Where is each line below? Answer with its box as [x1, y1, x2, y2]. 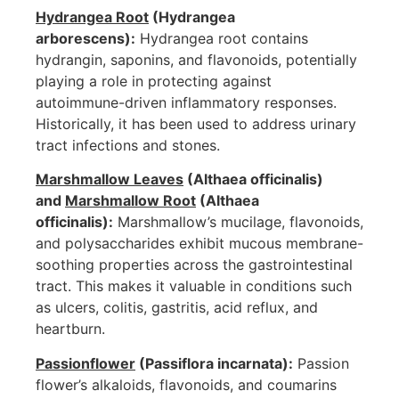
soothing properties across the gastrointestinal [36, 256, 353, 274]
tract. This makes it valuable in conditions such [36, 277, 352, 296]
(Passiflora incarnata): [135, 354, 293, 372]
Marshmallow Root [65, 191, 196, 210]
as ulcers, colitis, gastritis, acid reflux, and [36, 298, 318, 317]
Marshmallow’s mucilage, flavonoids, [113, 213, 363, 232]
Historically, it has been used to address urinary [36, 114, 356, 133]
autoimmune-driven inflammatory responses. [36, 93, 337, 111]
